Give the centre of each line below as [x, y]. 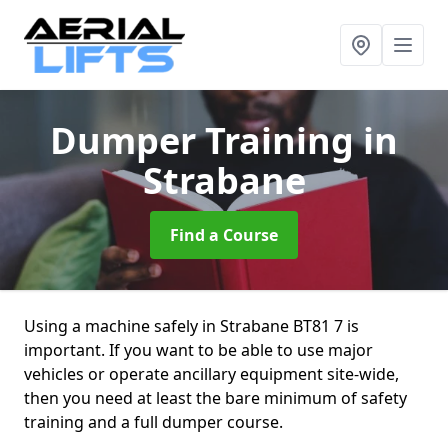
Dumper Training [206, 140]
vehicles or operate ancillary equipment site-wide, [211, 374]
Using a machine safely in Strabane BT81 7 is [191, 326]
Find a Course [224, 235]
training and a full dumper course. [153, 422]
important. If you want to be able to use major [198, 350]
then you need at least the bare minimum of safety [215, 398]
